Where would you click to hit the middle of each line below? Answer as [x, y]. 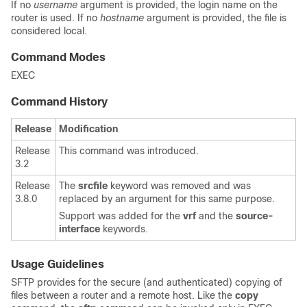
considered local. [49, 31]
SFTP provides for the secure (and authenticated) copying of [147, 282]
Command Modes [58, 57]
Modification [88, 129]
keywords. [125, 229]
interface [79, 229]
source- [255, 216]
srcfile [94, 186]
